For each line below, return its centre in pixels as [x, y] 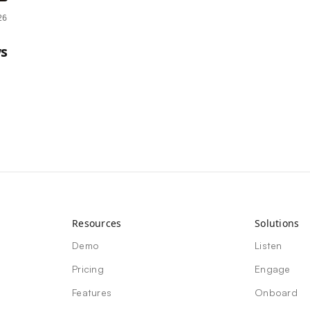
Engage [273, 269]
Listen [268, 246]
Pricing [88, 269]
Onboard [276, 293]
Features [92, 293]
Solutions [277, 224]
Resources [97, 224]
